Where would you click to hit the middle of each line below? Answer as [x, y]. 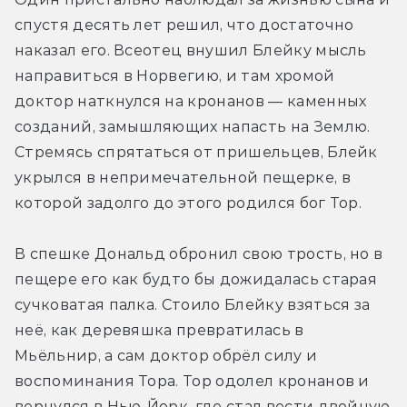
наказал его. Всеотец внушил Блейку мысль [191, 51]
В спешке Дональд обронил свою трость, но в [199, 254]
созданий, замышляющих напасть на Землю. [193, 127]
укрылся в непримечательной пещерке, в [183, 178]
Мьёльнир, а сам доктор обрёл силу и [166, 356]
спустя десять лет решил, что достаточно [184, 25]
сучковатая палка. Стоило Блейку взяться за [193, 305]
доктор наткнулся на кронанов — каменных [191, 102]
